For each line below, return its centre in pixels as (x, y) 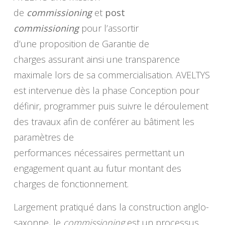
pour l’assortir (108, 28)
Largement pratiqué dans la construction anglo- (111, 207)
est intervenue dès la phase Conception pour (106, 91)
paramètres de (43, 137)
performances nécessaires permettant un (99, 153)
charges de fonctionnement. (71, 184)
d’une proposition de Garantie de (81, 44)
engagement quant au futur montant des (97, 168)
